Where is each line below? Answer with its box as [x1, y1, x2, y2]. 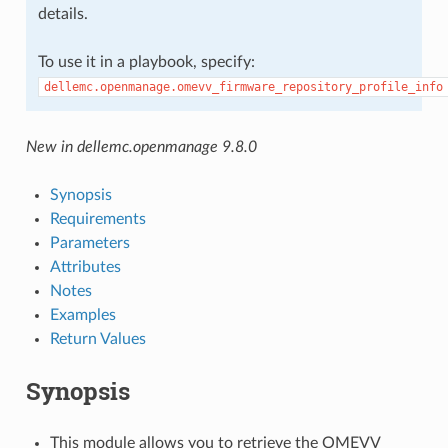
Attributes [49, 258, 121, 275]
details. [37, 5, 88, 22]
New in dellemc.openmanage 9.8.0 [25, 138, 257, 155]
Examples [49, 306, 116, 323]
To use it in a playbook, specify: [37, 53, 255, 70]
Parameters [49, 234, 130, 251]
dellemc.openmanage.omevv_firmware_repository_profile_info [43, 79, 443, 94]
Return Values [49, 330, 146, 347]
